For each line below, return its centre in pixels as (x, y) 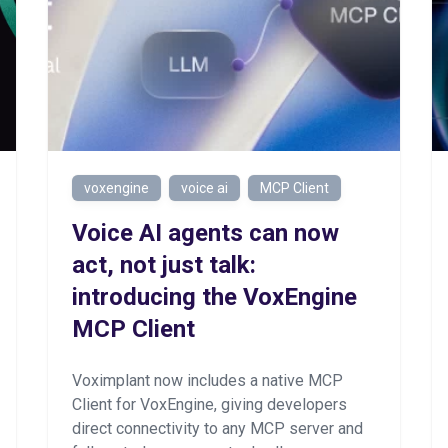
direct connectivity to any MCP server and (217, 428)
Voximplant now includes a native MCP (207, 380)
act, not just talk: (164, 265)
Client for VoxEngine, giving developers (209, 404)
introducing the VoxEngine (214, 297)
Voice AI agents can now (205, 233)
